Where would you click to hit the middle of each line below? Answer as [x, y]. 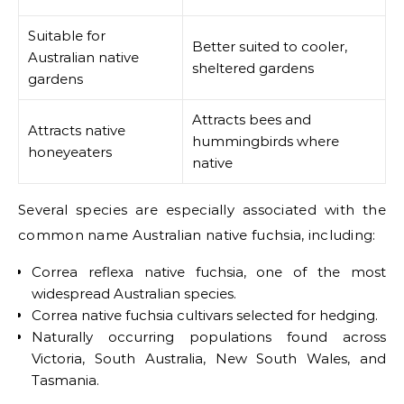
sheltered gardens [253, 68]
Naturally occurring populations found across [209, 337]
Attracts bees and [252, 119]
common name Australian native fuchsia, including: [197, 235]
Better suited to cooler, [270, 46]
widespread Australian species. [134, 294]
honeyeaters [70, 152]
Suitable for [67, 36]
